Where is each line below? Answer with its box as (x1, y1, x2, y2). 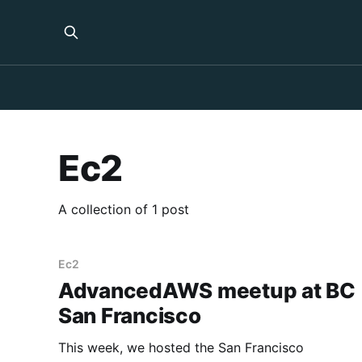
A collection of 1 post (58, 201, 189, 218)
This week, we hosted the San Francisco (58, 339, 304, 356)
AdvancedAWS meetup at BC (58, 278, 356, 304)
